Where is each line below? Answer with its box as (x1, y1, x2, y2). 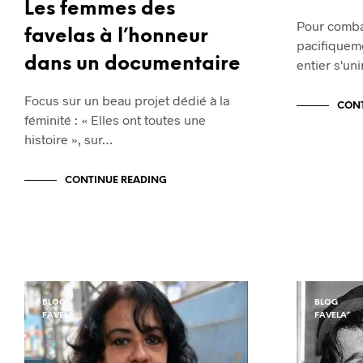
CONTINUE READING (65, 174, 167, 186)
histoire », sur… (24, 130, 113, 147)
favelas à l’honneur (24, 26, 208, 47)
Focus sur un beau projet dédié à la (24, 92, 229, 108)
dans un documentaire (24, 53, 241, 75)
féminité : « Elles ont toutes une (24, 111, 206, 127)
